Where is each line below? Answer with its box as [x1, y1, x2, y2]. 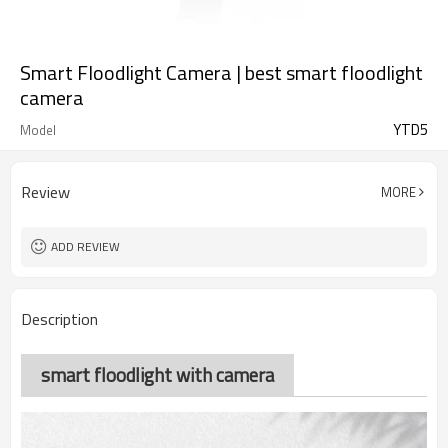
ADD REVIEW [51, 237, 120, 256]
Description [21, 307, 98, 331]
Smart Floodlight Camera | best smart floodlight [20, 57, 423, 88]
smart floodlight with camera [41, 361, 274, 389]
